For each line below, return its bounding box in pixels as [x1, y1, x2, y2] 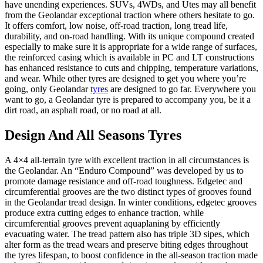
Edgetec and [197, 176, 242, 186]
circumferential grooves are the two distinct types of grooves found [5, 186, 251, 197]
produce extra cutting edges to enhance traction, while [5, 207, 204, 218]
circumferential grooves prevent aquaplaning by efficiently [5, 218, 220, 228]
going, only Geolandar [5, 84, 88, 94]
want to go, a [5, 95, 55, 104]
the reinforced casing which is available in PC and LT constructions [5, 52, 254, 62]
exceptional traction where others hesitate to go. [77, 10, 255, 20]
